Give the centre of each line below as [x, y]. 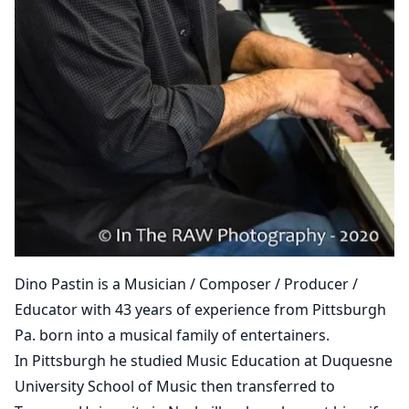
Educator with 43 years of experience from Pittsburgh [200, 309]
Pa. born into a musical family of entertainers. [172, 335]
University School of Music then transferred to [175, 386]
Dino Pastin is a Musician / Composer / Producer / [186, 283]
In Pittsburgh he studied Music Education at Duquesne [204, 360]
